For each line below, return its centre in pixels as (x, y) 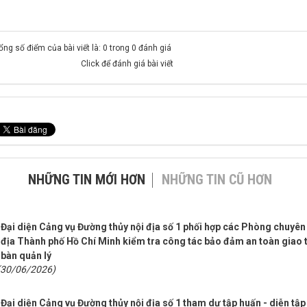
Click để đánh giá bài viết (127, 63)
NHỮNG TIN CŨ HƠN (217, 179)
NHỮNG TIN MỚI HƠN (86, 179)
